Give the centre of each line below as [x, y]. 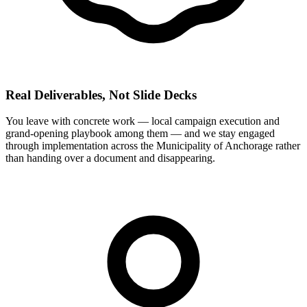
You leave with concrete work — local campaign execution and [143, 121]
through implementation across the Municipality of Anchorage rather [153, 146]
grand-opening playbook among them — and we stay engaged [140, 134]
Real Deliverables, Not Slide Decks [101, 95]
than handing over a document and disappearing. [110, 158]
